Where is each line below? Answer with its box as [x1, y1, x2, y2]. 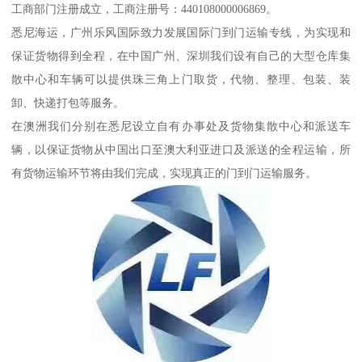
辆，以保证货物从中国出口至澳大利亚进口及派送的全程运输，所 [11, 142, 351, 156]
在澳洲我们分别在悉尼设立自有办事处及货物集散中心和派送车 [11, 119, 351, 133]
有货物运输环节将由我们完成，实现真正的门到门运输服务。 [11, 166, 318, 179]
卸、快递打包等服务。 [11, 95, 125, 109]
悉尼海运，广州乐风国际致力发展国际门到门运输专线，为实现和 [11, 25, 351, 39]
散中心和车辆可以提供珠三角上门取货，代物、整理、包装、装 [11, 72, 351, 86]
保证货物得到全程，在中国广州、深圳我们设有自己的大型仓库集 [11, 48, 351, 62]
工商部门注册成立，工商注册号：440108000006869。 [11, 2, 278, 15]
